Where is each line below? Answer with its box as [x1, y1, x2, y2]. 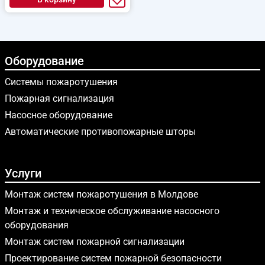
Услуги [5, 166, 41, 180]
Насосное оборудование [5, 109, 112, 121]
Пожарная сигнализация [5, 93, 114, 104]
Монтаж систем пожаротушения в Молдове [5, 189, 198, 200]
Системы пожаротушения [5, 76, 118, 88]
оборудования [5, 219, 69, 231]
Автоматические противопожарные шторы [5, 126, 196, 137]
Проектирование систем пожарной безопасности [5, 253, 222, 264]
